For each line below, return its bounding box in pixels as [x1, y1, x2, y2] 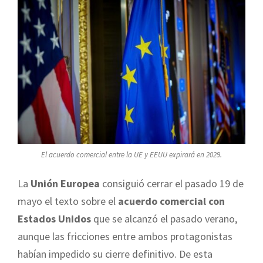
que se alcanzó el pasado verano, [91, 212, 237, 226]
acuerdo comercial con [118, 194, 225, 208]
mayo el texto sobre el [18, 194, 118, 208]
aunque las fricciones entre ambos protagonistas [18, 230, 232, 244]
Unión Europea [31, 177, 100, 191]
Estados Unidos [18, 212, 91, 226]
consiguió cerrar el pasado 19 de [100, 177, 244, 191]
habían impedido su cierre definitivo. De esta [18, 247, 213, 261]
